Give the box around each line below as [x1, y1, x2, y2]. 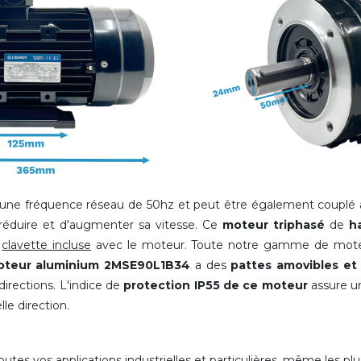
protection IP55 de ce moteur [123, 277, 308, 293]
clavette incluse [2, 237, 92, 252]
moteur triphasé [222, 217, 326, 232]
